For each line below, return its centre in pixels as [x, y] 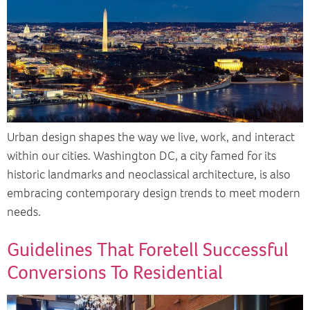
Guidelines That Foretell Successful [148, 250]
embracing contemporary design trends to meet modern [154, 193]
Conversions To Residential [115, 273]
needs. [24, 212]
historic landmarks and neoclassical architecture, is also [149, 175]
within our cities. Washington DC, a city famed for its [142, 156]
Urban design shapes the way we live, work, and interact [151, 137]
